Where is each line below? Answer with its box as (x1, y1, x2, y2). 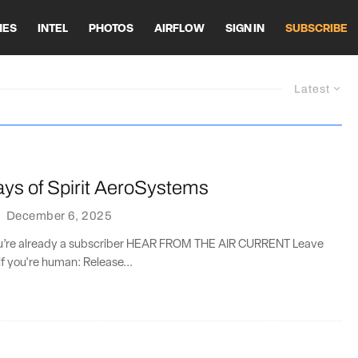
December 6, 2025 (6, 209, 113, 222)
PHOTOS (89, 22, 133, 35)
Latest (294, 83, 330, 95)
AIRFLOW (154, 22, 205, 35)
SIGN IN (225, 22, 265, 35)
